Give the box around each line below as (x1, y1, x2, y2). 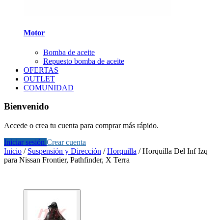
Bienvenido (4, 101, 49, 112)
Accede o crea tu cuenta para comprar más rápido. (4, 121, 159, 130)
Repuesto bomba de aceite (43, 56, 124, 65)
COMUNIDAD (24, 83, 74, 92)
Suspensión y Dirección (27, 147, 101, 156)
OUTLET (24, 74, 55, 83)
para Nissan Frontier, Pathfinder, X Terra (4, 156, 130, 165)
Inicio (4, 147, 22, 156)
